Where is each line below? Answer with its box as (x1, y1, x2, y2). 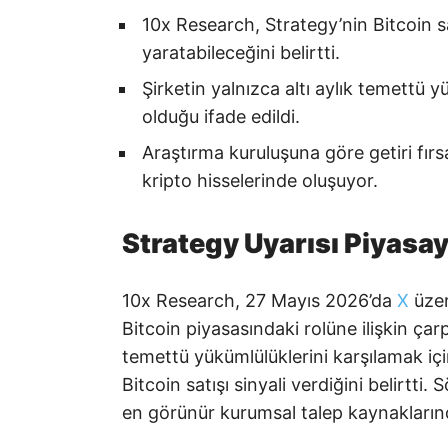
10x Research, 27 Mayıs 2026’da (122, 290, 397, 312)
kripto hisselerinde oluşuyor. (142, 169, 378, 191)
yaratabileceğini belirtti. (142, 41, 340, 63)
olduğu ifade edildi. (142, 105, 300, 127)
